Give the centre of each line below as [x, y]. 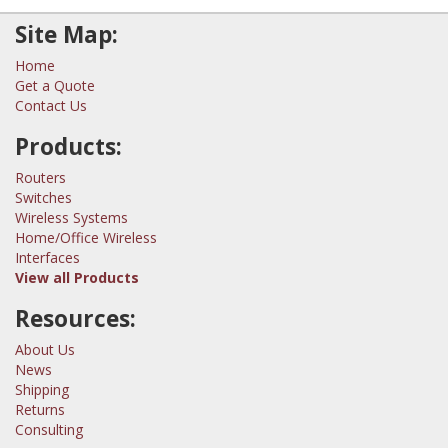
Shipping [42, 389]
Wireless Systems [71, 217]
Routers [40, 177]
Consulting [49, 429]
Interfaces [47, 257]
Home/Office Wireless [86, 237]
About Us [45, 349]
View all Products [77, 277]
